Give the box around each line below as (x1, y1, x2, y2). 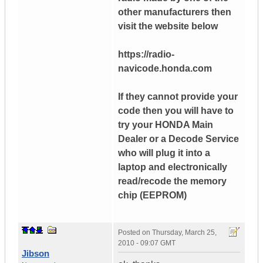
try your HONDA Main (118, 120, 213, 130)
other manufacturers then (118, 7, 231, 18)
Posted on (118, 228, 152, 237)
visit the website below (118, 21, 218, 32)
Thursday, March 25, (152, 228, 217, 237)
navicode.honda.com (118, 63, 212, 74)
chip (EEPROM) (118, 190, 187, 201)
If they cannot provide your (118, 92, 238, 102)
